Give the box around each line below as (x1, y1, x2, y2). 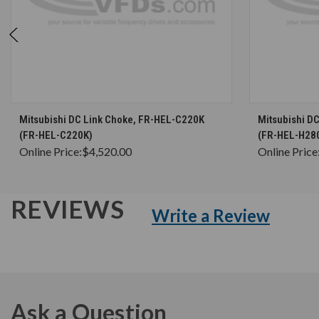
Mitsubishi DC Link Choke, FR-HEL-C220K (19, 113, 204, 126)
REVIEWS (11, 193, 129, 224)
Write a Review (152, 204, 270, 226)
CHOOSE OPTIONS (93, 108, 164, 119)
